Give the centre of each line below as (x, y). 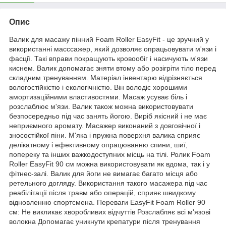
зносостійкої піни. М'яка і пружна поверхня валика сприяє (105, 135)
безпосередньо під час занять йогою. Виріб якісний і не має (108, 116)
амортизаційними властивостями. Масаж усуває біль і (98, 97)
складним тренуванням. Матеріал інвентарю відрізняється (106, 77)
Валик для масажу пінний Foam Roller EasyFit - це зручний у (109, 39)
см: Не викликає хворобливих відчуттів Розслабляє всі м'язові (110, 212)
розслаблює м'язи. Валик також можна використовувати (101, 106)
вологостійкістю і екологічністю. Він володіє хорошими (98, 87)
